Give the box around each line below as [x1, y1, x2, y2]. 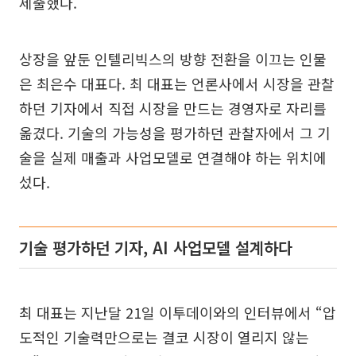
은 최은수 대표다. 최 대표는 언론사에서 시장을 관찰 [19, 72, 335, 94]
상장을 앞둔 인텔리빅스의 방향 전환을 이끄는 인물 [19, 48, 327, 69]
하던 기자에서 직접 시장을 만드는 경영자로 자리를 [19, 97, 327, 118]
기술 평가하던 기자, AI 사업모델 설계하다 [19, 235, 292, 259]
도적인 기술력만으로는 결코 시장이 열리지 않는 [19, 326, 309, 347]
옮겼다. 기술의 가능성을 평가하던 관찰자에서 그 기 [19, 122, 331, 143]
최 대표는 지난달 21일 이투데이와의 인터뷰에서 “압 [19, 301, 336, 323]
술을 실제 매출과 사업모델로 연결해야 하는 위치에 [19, 146, 327, 168]
